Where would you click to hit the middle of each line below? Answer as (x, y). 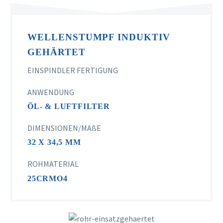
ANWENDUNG (51, 92)
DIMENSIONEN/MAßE (64, 128)
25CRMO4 (48, 178)
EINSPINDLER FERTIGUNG (73, 70)
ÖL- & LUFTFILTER (69, 107)
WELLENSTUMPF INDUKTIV (99, 37)
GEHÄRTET (56, 52)
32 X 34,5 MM (54, 142)
